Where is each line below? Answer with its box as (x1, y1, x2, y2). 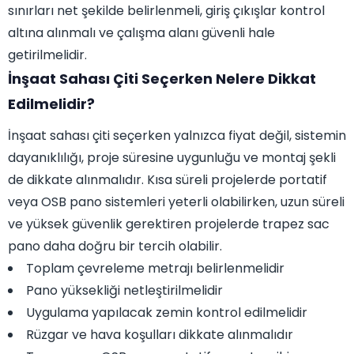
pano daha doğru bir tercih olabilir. (8, 237, 222, 256)
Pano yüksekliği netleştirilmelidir (26, 281, 223, 300)
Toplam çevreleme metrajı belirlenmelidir (26, 259, 284, 278)
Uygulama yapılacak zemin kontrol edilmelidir (26, 303, 307, 322)
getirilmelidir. (8, 46, 87, 65)
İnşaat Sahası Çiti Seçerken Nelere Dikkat (8, 69, 316, 89)
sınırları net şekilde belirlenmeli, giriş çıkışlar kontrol (8, 2, 325, 21)
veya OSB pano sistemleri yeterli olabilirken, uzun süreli (8, 193, 345, 212)
